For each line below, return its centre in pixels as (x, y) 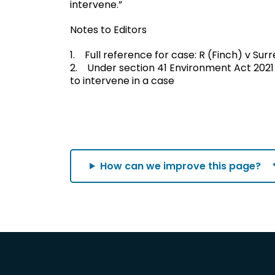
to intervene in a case (122, 80)
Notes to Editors (108, 29)
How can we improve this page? (180, 166)
